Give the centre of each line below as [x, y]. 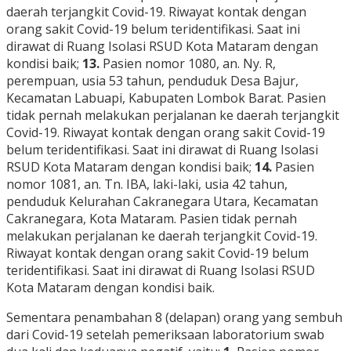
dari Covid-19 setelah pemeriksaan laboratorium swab [165, 335]
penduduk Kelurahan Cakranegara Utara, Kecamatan [162, 202]
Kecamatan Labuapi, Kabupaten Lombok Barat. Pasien [166, 98]
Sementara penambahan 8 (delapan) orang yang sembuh [174, 318]
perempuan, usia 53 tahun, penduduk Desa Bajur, [152, 81]
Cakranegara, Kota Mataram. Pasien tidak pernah [152, 219]
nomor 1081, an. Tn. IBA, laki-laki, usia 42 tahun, [147, 185]
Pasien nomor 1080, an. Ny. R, [188, 64]
